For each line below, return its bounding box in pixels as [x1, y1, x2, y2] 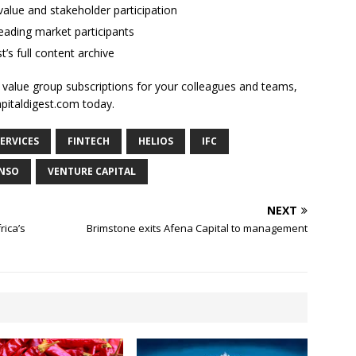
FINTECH [68, 134, 110, 149]
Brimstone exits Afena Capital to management [87, 221, 308, 236]
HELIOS [138, 134, 173, 149]
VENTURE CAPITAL [48, 164, 136, 179]
